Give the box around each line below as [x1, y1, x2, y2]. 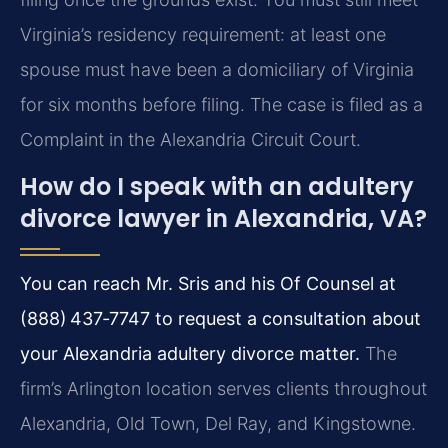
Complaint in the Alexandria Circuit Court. [20, 128, 361, 150]
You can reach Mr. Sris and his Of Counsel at [20, 273, 396, 295]
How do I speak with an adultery [20, 170, 414, 204]
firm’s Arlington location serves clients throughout [20, 378, 427, 400]
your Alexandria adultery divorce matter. [20, 343, 360, 365]
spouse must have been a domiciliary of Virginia [20, 58, 414, 80]
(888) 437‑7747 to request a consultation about [20, 308, 421, 330]
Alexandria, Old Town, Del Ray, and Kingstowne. [20, 413, 416, 435]
